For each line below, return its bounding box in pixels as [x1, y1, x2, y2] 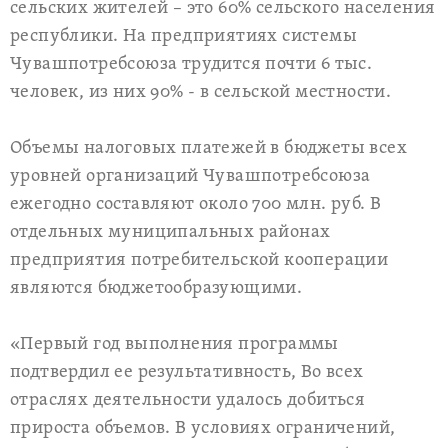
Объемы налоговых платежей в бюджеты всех [10, 137, 407, 160]
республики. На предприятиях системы [10, 25, 357, 48]
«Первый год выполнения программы [10, 333, 339, 356]
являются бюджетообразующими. [10, 277, 303, 300]
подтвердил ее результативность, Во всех [10, 361, 364, 384]
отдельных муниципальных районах [10, 221, 331, 244]
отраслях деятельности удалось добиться [10, 389, 366, 412]
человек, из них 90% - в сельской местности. [10, 81, 392, 104]
